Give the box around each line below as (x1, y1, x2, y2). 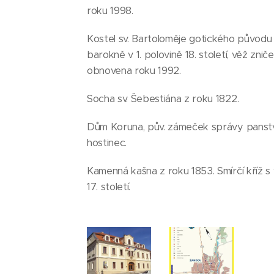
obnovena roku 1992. (87, 64, 181, 77)
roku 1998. (87, 4, 133, 17)
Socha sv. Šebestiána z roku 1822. (87, 92, 239, 105)
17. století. (87, 180, 131, 193)
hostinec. (87, 136, 127, 149)
